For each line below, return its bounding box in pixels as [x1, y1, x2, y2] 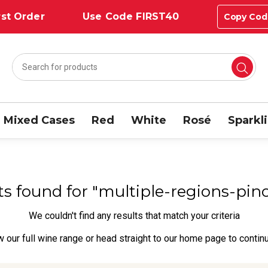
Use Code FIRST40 [83, 11, 179, 22]
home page [179, 232, 226, 244]
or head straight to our [83, 232, 179, 244]
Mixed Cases [3, 113, 75, 127]
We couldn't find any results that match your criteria [28, 209, 240, 221]
